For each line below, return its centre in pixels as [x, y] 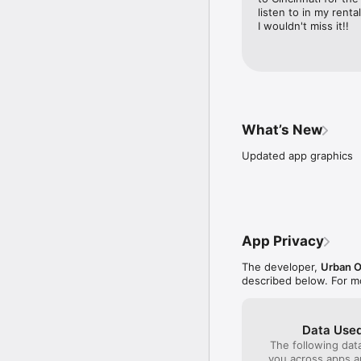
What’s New [282, 129]
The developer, [281, 266]
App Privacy [283, 241]
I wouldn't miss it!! [303, 25]
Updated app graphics [297, 155]
